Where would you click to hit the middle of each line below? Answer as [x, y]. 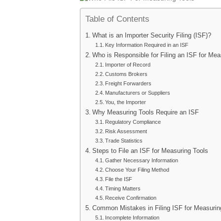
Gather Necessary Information [142, 161]
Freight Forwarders [129, 84]
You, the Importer [126, 102]
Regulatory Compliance [133, 122]
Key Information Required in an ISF [147, 45]
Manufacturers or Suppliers [138, 93]
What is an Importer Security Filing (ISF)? [151, 36]
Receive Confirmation [131, 198]
